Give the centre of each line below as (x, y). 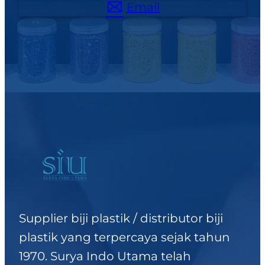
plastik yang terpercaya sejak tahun (125, 237)
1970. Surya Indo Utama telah (105, 256)
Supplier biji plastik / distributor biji (121, 219)
